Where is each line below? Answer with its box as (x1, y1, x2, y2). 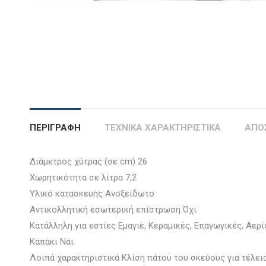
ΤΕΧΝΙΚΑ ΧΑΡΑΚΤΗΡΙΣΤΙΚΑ (104, 122, 221, 133)
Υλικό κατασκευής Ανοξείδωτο (30, 188, 154, 199)
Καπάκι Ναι (30, 236, 74, 247)
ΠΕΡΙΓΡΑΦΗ (30, 122, 81, 133)
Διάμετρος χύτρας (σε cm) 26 (30, 156, 147, 167)
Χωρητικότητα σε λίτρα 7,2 (30, 172, 137, 183)
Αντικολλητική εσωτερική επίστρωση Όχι (30, 204, 197, 215)
